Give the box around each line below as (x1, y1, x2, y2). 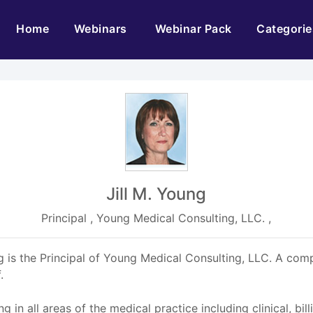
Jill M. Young (106, 184, 207, 204)
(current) (48, 21, 99, 35)
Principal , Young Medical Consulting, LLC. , (41, 211, 272, 225)
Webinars (73, 22, 131, 36)
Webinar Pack (154, 22, 232, 36)
